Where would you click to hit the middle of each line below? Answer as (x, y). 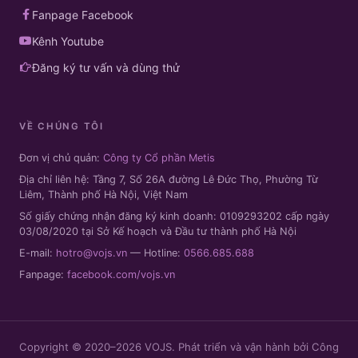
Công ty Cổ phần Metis (159, 158)
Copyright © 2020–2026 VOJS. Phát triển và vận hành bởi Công (179, 347)
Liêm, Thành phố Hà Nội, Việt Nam (103, 195)
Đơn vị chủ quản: (61, 158)
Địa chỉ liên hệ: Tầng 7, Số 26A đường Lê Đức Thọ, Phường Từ (169, 179)
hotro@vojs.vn (91, 253)
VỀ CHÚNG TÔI (62, 127)
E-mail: (38, 253)
